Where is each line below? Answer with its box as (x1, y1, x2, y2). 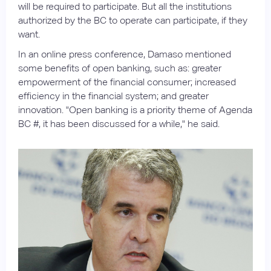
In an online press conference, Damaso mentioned (18, 48, 231, 60)
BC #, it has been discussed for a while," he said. (18, 117, 220, 129)
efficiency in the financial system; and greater (18, 90, 209, 102)
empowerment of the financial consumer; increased (18, 76, 236, 88)
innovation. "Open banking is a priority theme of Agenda (18, 103, 252, 116)
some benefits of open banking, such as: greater (18, 62, 221, 74)
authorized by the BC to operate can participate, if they (18, 14, 247, 26)
